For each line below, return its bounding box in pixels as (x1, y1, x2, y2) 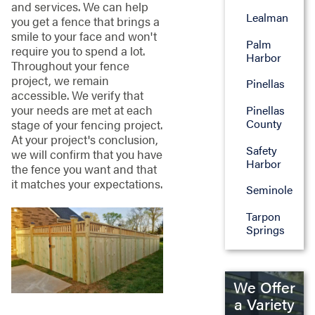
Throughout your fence (11, 56, 129, 74)
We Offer (233, 276, 296, 298)
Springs (245, 221, 285, 238)
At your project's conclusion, (11, 130, 158, 148)
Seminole (245, 181, 292, 198)
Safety (245, 141, 277, 158)
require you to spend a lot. (11, 41, 145, 59)
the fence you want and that (11, 160, 157, 177)
